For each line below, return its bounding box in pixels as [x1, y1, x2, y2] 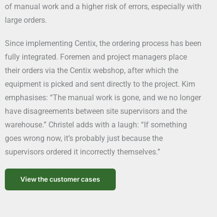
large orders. [5, 15, 47, 25]
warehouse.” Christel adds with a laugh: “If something [5, 120, 187, 129]
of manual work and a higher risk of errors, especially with [5, 1, 201, 11]
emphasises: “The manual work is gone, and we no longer [5, 93, 201, 102]
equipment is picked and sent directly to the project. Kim [5, 79, 195, 89]
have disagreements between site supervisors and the [5, 106, 187, 116]
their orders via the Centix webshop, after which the [5, 65, 178, 75]
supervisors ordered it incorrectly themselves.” [5, 147, 160, 156]
